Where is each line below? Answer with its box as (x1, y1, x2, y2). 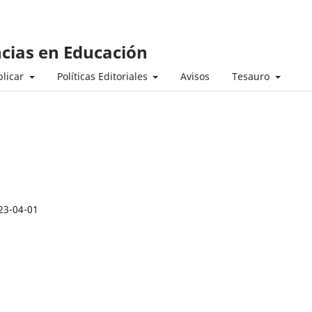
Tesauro (232, 69, 272, 83)
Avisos (180, 69, 210, 83)
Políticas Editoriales (56, 69, 150, 83)
